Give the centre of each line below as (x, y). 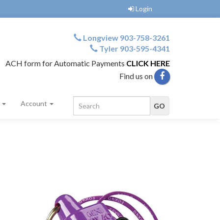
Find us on (137, 76)
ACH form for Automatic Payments (66, 63)
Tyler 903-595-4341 (134, 48)
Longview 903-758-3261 (126, 38)
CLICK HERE (148, 63)
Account (35, 103)
